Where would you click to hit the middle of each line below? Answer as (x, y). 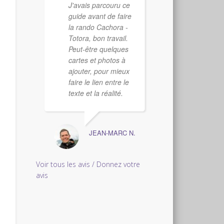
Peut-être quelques (99, 49)
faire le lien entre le (99, 82)
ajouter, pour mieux (99, 71)
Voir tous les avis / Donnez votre (88, 164)
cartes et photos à (97, 60)
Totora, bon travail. (98, 38)
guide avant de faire (100, 16)
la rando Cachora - (98, 27)
